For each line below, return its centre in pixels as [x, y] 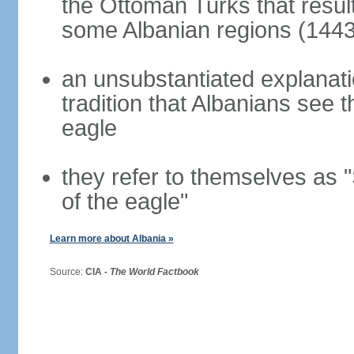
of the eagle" [124, 201]
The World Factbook [154, 272]
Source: [61, 272]
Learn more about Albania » [111, 239]
